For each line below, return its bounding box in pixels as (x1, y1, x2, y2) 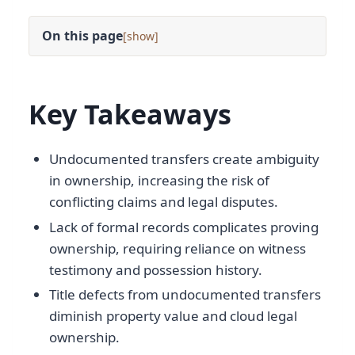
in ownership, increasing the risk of (48, 171, 269, 190)
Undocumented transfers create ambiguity (48, 150, 319, 169)
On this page (42, 27, 123, 45)
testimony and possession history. (48, 260, 262, 279)
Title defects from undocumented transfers (48, 284, 321, 303)
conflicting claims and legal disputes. (48, 193, 278, 212)
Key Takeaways (29, 96, 231, 133)
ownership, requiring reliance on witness (48, 239, 306, 258)
